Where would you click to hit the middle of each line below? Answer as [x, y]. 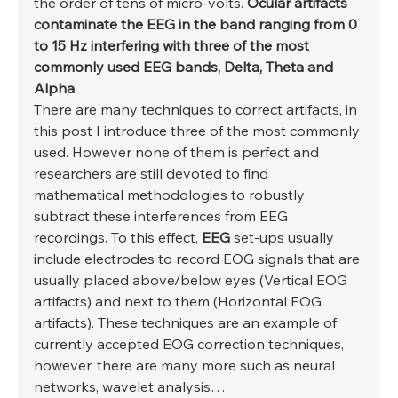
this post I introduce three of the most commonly [199, 131]
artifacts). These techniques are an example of [187, 323]
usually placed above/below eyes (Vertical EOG [192, 280]
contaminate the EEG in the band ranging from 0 [197, 24]
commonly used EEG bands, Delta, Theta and [185, 67]
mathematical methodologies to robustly [171, 195]
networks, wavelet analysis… [131, 387]
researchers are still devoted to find [153, 174]
